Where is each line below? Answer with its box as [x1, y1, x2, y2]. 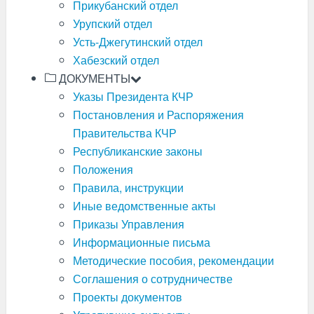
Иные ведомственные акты [72, 198, 216, 214]
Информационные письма [72, 234, 210, 250]
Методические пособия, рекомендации [72, 252, 274, 268]
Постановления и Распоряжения [72, 107, 244, 123]
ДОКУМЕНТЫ [55, 70, 130, 86]
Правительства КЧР [72, 125, 177, 141]
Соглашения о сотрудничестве [72, 271, 233, 287]
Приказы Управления [72, 216, 184, 232]
